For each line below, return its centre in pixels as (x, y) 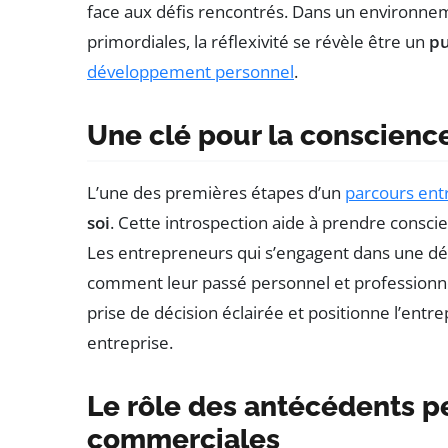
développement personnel (190, 72)
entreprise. (130, 343)
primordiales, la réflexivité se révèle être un (258, 42)
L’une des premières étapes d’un (216, 193)
